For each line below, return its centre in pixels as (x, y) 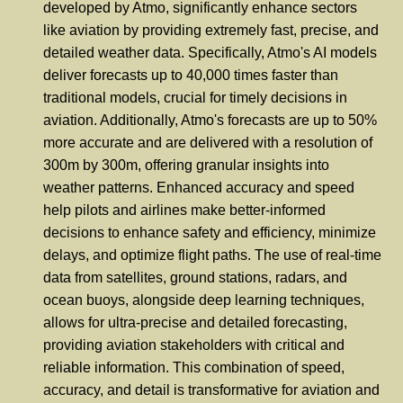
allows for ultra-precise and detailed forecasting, (195, 323)
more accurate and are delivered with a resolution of (208, 143)
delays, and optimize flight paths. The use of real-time (212, 255)
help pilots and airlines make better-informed (184, 210)
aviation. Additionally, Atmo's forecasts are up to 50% (210, 121)
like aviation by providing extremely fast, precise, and (211, 31)
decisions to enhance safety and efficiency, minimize (210, 233)
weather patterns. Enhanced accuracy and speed (199, 188)
